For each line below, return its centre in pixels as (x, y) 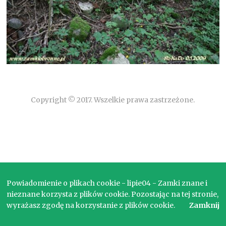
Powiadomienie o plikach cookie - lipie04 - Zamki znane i (107, 183)
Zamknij (204, 205)
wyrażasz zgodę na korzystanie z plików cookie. (91, 205)
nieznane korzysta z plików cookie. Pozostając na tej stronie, (113, 194)
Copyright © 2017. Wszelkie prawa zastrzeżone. (113, 100)
